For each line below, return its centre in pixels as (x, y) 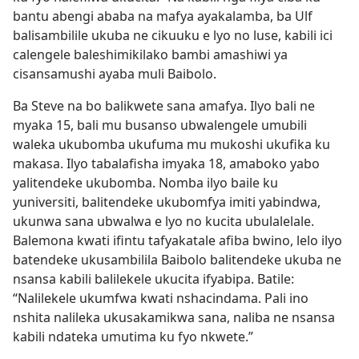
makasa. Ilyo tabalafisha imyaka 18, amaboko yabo (166, 163)
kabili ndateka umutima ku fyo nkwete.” (133, 337)
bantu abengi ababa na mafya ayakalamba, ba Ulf (163, 16)
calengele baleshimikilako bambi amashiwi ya (150, 54)
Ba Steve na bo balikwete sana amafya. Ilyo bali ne (164, 106)
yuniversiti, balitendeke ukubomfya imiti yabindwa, (167, 202)
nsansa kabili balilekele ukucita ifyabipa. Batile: (153, 279)
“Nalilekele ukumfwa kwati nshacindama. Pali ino (161, 298)
